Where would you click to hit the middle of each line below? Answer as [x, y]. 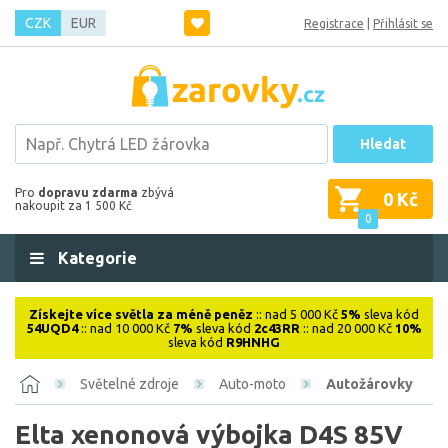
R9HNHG [253, 342]
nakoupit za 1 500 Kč [73, 205]
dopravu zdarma [88, 192]
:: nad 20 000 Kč [347, 328]
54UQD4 [52, 328]
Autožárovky [369, 384]
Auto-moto [252, 384]
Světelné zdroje [129, 384]
